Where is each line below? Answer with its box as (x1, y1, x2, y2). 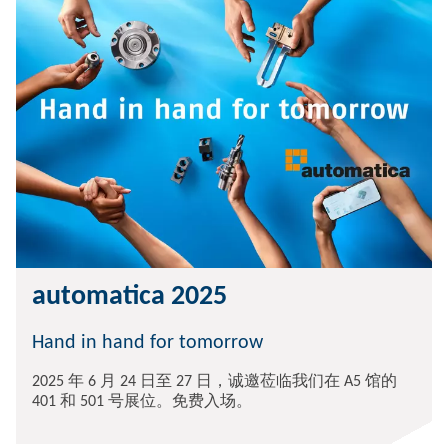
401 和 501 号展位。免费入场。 (32, 394, 252, 410)
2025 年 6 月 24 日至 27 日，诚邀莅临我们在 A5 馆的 (32, 374, 397, 390)
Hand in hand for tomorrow (32, 333, 263, 353)
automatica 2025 (32, 283, 227, 311)
